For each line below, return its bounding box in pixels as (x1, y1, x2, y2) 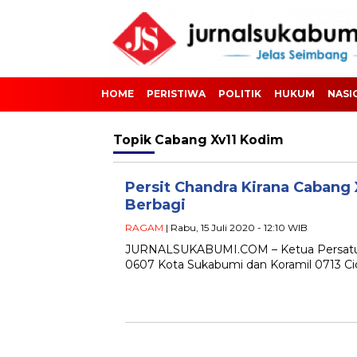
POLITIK (218, 88, 261, 100)
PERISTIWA (147, 88, 206, 100)
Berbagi (125, 196, 186, 214)
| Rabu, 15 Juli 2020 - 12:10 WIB (163, 222, 308, 233)
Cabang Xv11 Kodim (155, 132, 284, 147)
